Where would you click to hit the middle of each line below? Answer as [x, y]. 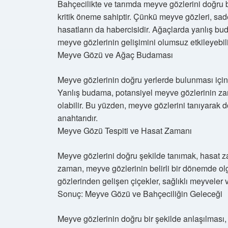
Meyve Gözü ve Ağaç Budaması [115, 55]
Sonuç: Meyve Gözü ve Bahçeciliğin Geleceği [140, 194]
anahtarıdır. [78, 118]
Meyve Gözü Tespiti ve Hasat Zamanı [125, 131]
